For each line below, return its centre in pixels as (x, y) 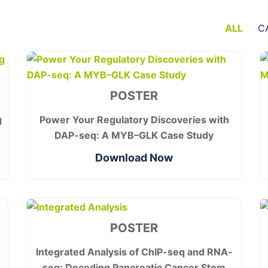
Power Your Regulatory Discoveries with (134, 120)
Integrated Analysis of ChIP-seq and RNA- (134, 252)
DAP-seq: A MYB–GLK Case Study (134, 135)
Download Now (134, 158)
